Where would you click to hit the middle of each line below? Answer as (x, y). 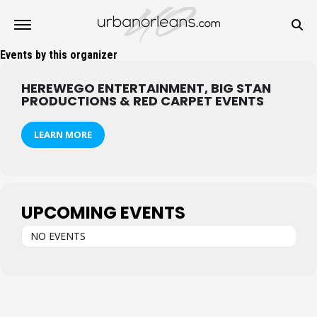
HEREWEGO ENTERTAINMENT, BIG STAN (146, 88)
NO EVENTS (58, 236)
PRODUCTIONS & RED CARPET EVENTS (143, 101)
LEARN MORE (63, 134)
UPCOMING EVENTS (103, 213)
